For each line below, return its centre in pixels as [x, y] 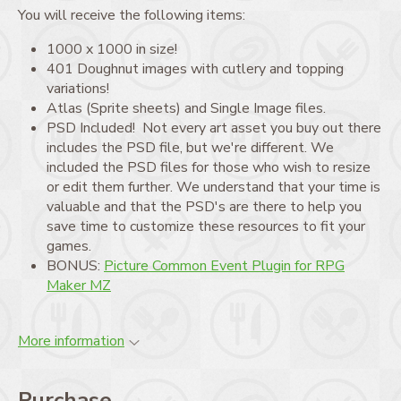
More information [71, 341]
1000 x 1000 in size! [112, 50]
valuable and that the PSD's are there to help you [204, 207]
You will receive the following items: [132, 16]
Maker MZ [79, 286]
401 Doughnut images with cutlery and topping [195, 69]
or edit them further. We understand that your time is [213, 188]
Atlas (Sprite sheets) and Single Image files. [186, 109]
